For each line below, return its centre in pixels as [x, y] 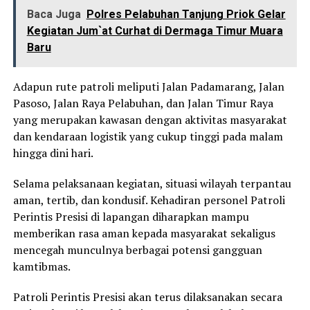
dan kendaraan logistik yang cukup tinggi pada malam [148, 137]
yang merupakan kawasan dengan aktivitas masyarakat [150, 120]
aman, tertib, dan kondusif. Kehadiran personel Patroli [149, 200]
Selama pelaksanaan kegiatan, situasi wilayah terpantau [152, 184]
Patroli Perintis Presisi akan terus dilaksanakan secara [147, 297]
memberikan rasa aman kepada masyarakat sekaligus [144, 234]
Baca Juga [54, 15]
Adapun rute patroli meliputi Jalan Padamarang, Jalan [148, 87]
